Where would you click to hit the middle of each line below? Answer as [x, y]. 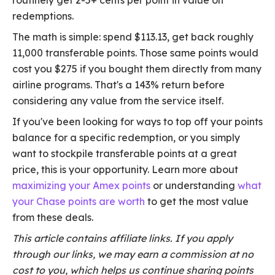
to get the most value [197, 202]
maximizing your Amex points [81, 186]
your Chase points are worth [79, 202]
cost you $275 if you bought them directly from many [137, 69]
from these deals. [53, 218]
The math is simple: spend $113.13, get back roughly [133, 37]
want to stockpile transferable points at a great [125, 154]
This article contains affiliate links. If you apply [122, 238]
